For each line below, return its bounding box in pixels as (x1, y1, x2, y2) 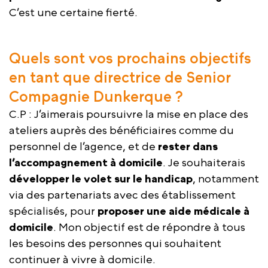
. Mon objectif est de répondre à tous (53, 220, 245, 233)
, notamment (193, 172, 259, 185)
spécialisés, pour (9, 204, 98, 217)
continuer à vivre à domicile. (9, 252, 156, 266)
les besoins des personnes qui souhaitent (9, 236, 221, 249)
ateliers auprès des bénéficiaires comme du (9, 123, 234, 136)
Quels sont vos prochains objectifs (9, 49, 251, 66)
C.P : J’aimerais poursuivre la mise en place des (9, 107, 248, 120)
